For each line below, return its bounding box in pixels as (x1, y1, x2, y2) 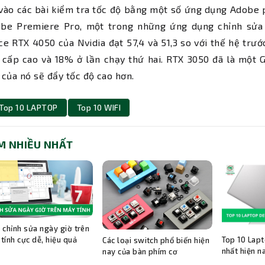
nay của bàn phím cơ (102, 246, 180, 256)
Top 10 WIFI (76, 102, 121, 113)
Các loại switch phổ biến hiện (102, 235, 210, 245)
